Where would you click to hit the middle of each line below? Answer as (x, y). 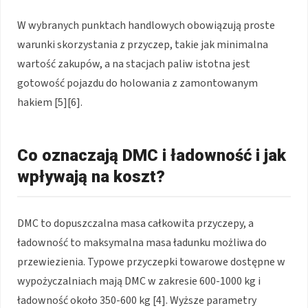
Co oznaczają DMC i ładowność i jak (152, 156)
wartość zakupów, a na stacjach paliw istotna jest (134, 64)
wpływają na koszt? (91, 177)
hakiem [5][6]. (50, 103)
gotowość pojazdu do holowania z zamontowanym (137, 84)
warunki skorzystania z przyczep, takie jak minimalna (143, 45)
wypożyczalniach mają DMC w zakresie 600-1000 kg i (139, 282)
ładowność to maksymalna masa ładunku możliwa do (142, 243)
